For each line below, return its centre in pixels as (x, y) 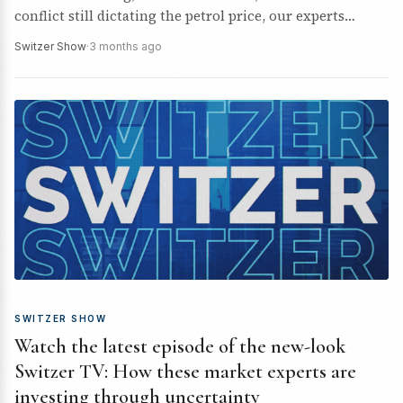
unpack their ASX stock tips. (107, 37)
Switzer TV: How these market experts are (185, 372)
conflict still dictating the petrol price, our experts (179, 16)
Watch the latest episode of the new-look (180, 346)
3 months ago (125, 46)
